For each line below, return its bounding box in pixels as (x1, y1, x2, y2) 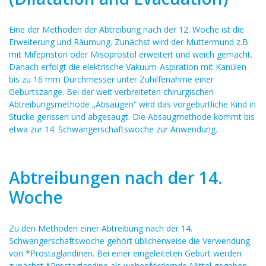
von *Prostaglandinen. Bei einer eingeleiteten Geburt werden (9, 248, 242, 259)
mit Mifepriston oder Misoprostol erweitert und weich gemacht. (9, 49, 252, 60)
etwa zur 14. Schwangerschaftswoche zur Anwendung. (9, 123, 217, 135)
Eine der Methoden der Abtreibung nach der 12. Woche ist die (9, 24, 244, 35)
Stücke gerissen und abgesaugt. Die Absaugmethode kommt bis (9, 111, 255, 122)
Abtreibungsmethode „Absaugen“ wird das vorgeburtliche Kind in (9, 99, 256, 110)
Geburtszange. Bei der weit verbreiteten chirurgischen (9, 86, 214, 97)
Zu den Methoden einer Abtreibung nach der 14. (9, 223, 192, 234)
